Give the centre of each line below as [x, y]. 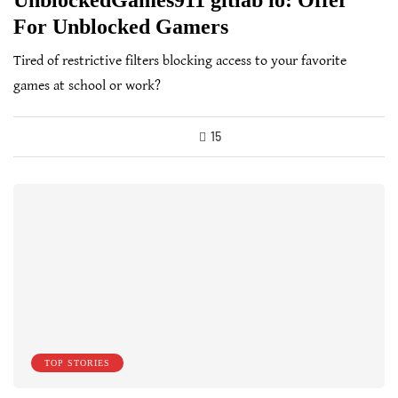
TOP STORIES [77, 363]
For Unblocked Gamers [121, 27]
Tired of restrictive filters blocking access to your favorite [180, 61]
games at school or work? [87, 86]
